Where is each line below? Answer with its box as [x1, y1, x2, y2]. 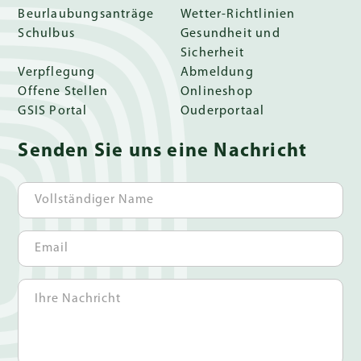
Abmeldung [180, 65, 254, 79]
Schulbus [18, 27, 76, 40]
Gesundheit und [180, 27, 280, 40]
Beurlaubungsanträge [18, 7, 155, 21]
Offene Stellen [18, 85, 109, 98]
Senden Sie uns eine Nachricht [18, 141, 308, 161]
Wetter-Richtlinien [180, 7, 296, 21]
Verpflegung [18, 65, 96, 79]
